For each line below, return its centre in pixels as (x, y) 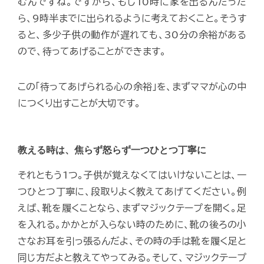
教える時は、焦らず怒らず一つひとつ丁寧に (112, 150)
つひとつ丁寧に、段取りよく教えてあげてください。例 (132, 191)
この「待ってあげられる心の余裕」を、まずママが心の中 (132, 86)
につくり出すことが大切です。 (79, 103)
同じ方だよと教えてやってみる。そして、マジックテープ (132, 257)
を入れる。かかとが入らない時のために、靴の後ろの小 (132, 224)
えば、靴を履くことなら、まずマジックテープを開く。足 (132, 208)
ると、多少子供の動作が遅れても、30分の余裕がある (132, 34)
